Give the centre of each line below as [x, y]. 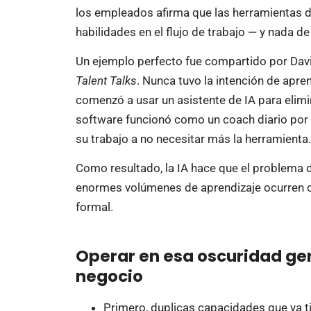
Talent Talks [106, 81]
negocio [109, 276]
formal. [94, 207]
